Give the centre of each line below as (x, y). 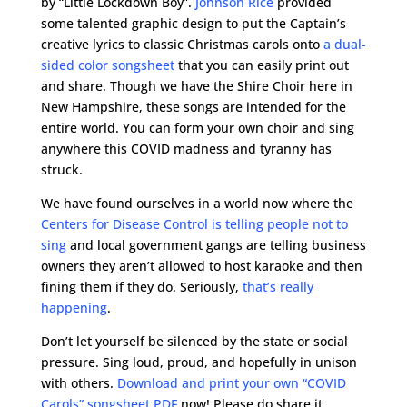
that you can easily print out (261, 65)
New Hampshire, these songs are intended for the (193, 107)
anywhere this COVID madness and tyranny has (186, 149)
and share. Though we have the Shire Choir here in (196, 86)
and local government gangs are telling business (216, 245)
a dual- (344, 44)
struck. (61, 169)
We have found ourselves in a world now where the (197, 203)
